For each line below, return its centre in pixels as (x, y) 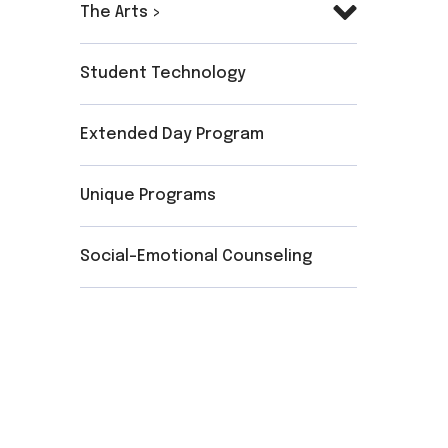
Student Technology (163, 74)
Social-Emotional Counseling (196, 257)
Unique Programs (148, 196)
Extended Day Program (172, 135)
